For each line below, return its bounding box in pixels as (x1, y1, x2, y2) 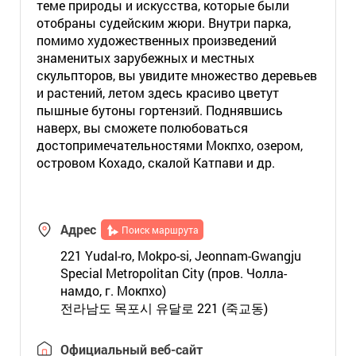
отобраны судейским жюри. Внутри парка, (36, 14, 291, 31)
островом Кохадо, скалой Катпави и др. (36, 154, 275, 171)
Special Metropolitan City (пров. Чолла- (60, 265, 287, 281)
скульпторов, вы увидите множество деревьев (36, 67, 317, 83)
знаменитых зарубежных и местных (36, 49, 254, 66)
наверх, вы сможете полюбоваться (36, 119, 248, 136)
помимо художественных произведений (36, 32, 277, 48)
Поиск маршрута (121, 223, 199, 236)
